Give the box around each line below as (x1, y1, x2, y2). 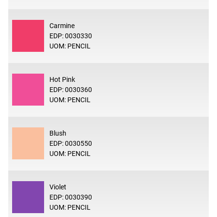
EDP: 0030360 (49, 85, 92, 93)
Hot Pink (49, 75, 75, 83)
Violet (49, 183, 66, 191)
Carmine (49, 21, 75, 30)
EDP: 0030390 (49, 193, 92, 201)
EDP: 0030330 (49, 31, 92, 40)
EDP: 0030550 (49, 139, 92, 147)
